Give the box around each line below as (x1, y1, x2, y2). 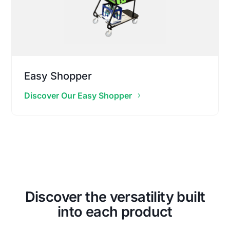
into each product (57, 203, 172, 220)
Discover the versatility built (25, 188, 205, 205)
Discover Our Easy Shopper (24, 90, 132, 101)
